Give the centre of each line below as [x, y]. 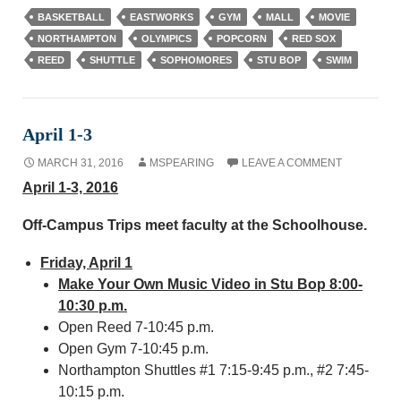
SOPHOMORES [196, 60]
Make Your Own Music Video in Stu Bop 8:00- [210, 284]
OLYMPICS [166, 38]
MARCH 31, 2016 [81, 163]
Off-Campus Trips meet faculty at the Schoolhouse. [195, 225]
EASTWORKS [162, 17]
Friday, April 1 [86, 263]
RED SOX [314, 38]
